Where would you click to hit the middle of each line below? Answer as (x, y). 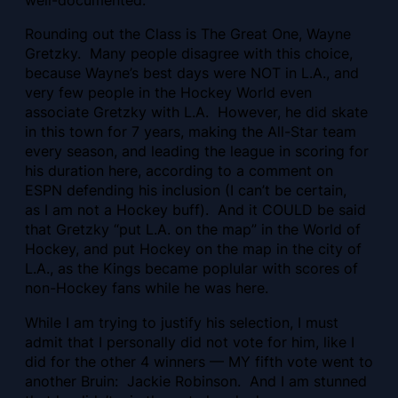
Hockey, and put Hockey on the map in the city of (193, 249)
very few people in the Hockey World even (168, 93)
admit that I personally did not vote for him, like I (190, 342)
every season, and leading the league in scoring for (197, 151)
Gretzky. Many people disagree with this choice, (189, 54)
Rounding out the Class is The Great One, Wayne (188, 34)
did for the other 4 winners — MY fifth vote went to (199, 361)
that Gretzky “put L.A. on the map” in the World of (193, 230)
